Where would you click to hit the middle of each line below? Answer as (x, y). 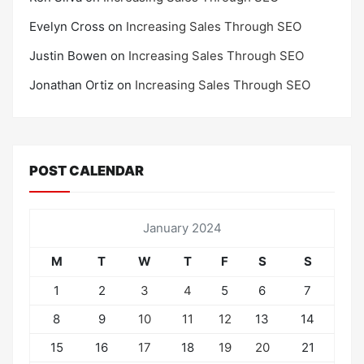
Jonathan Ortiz (71, 85)
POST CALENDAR (87, 170)
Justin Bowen (68, 56)
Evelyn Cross (67, 27)
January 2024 (182, 227)
